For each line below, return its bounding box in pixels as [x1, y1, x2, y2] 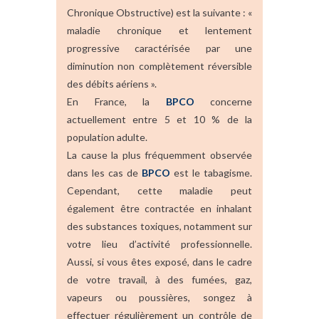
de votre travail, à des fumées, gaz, [67, 273, 252, 286]
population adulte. [67, 130, 147, 143]
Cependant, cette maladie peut [67, 184, 252, 197]
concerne [194, 95, 252, 108]
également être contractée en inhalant [67, 202, 252, 214]
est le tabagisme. [170, 166, 252, 179]
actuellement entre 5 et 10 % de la [67, 113, 252, 125]
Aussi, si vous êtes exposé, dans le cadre [67, 255, 252, 268]
